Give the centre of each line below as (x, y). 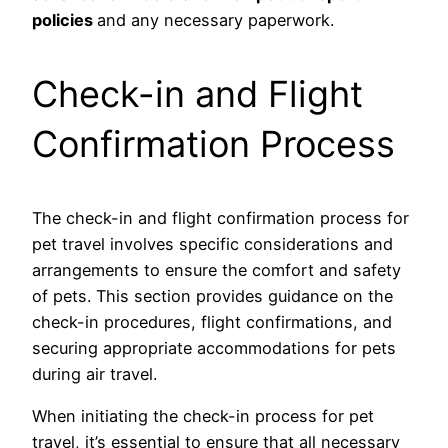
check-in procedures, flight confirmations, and (212, 321)
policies (64, 19)
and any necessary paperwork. (215, 19)
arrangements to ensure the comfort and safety (216, 269)
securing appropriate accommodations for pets (214, 347)
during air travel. (94, 373)
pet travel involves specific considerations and (212, 243)
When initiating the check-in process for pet (203, 416)
